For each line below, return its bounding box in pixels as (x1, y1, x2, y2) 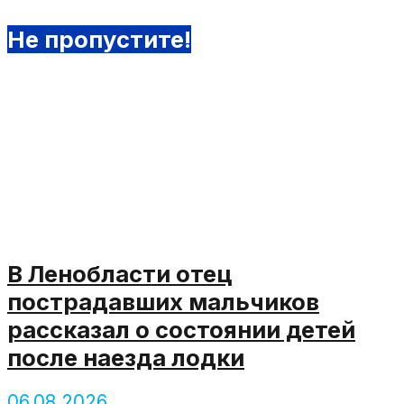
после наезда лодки (7, 344, 244, 372)
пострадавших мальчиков (7, 288, 319, 317)
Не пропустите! (7, 24, 191, 53)
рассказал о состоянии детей (7, 316, 355, 344)
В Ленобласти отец (7, 260, 233, 289)
